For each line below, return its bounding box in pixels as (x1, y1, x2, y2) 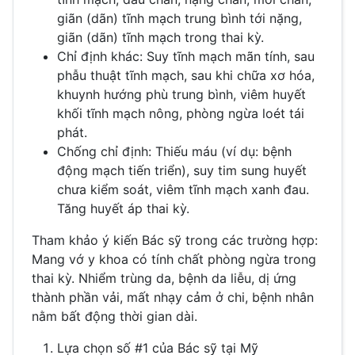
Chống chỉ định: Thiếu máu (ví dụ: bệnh (57, 143, 292, 159)
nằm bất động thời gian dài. (32, 307, 197, 324)
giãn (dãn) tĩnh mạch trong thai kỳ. (57, 29, 264, 45)
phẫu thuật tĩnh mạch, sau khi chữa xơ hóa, (57, 67, 315, 83)
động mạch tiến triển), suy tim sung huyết (57, 162, 307, 178)
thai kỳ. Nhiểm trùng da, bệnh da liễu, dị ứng (32, 269, 296, 286)
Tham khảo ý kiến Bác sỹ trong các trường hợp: (32, 231, 318, 248)
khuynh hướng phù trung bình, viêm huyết (57, 86, 306, 102)
